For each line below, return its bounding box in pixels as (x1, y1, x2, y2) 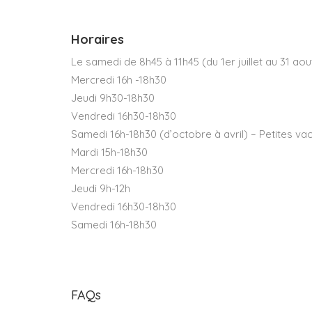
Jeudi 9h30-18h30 (71, 91, 155, 105)
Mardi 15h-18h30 (71, 146, 148, 159)
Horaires (71, 31, 124, 48)
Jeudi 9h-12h (71, 182, 130, 196)
